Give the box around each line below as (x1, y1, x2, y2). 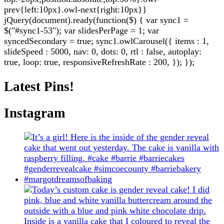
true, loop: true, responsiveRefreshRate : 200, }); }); (4, 57, 194, 67)
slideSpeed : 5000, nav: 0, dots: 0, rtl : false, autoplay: (4, 46, 201, 57)
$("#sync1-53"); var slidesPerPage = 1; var (4, 25, 159, 36)
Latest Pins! (4, 78, 74, 94)
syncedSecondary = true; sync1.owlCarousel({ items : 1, (4, 36, 209, 46)
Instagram (4, 105, 65, 120)
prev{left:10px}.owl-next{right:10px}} (4, 4, 147, 15)
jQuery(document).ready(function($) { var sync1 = (4, 15, 188, 25)
